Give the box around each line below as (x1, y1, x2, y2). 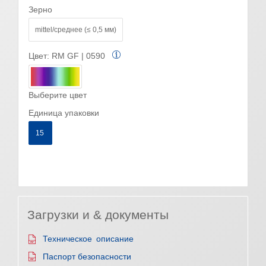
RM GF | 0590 (52, 51, 105, 61)
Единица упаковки (28, 107, 99, 118)
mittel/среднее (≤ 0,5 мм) (35, 26, 116, 34)
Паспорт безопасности (43, 251, 131, 261)
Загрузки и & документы (27, 207, 169, 221)
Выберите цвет (28, 90, 87, 100)
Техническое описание (43, 234, 134, 244)
